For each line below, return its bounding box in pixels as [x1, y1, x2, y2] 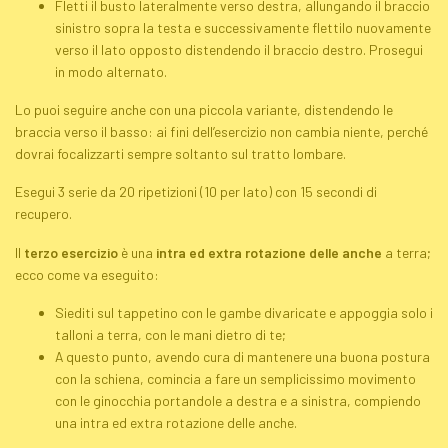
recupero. [15, 205, 72, 223]
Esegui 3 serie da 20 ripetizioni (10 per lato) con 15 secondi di [15, 183, 377, 201]
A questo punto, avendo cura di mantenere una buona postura [55, 347, 430, 365]
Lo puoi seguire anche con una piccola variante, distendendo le [15, 100, 393, 118]
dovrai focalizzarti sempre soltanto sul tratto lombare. [15, 144, 346, 162]
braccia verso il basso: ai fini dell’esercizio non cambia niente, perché [15, 122, 428, 140]
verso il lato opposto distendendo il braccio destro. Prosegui [55, 40, 423, 58]
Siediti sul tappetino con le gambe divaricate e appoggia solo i [55, 303, 433, 321]
